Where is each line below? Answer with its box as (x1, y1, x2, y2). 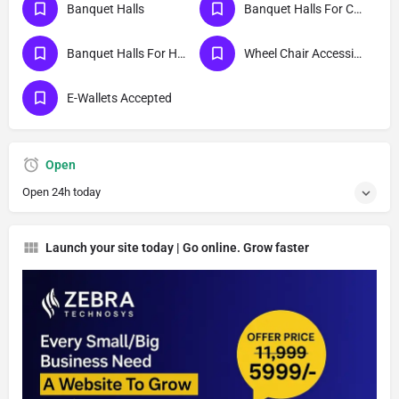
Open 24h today (22, 185, 101, 199)
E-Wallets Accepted (67, 91, 172, 106)
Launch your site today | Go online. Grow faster (45, 240, 309, 256)
